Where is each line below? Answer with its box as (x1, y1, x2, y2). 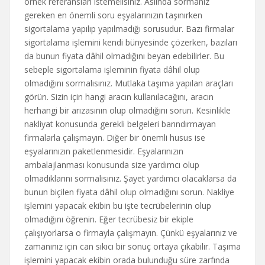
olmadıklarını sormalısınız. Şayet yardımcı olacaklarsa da (24, 173, 237, 184)
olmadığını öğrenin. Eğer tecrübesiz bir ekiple (24, 214, 193, 225)
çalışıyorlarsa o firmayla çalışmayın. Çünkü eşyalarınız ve (24, 227, 237, 238)
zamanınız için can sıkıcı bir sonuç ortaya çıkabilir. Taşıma (24, 241, 241, 252)
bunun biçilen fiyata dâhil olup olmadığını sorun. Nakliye (24, 186, 234, 198)
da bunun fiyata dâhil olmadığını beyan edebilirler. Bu (24, 50, 224, 62)
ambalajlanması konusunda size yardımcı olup (24, 159, 199, 170)
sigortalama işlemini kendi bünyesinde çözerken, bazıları (24, 37, 237, 48)
